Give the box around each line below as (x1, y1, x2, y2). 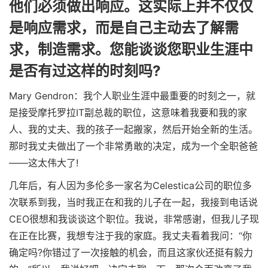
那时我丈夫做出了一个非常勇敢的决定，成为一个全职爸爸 (8, 140, 258, 153)
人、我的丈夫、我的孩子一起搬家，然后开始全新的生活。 (8, 123, 258, 136)
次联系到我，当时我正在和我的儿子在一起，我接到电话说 (8, 196, 258, 208)
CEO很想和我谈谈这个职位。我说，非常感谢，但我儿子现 (8, 212, 259, 225)
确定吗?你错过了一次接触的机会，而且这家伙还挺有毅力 (8, 246, 253, 258)
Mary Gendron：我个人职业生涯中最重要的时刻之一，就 (8, 90, 255, 102)
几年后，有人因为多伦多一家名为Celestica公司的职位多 (8, 179, 252, 191)
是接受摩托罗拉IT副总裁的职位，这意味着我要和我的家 (8, 106, 247, 119)
